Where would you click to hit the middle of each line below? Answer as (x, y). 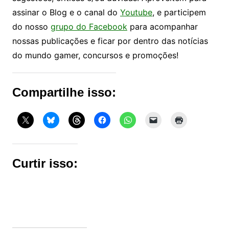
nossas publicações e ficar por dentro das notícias (110, 41)
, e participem (179, 13)
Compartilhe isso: (64, 93)
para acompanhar (162, 27)
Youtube (136, 13)
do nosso (31, 27)
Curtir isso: (45, 164)
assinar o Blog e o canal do (66, 13)
